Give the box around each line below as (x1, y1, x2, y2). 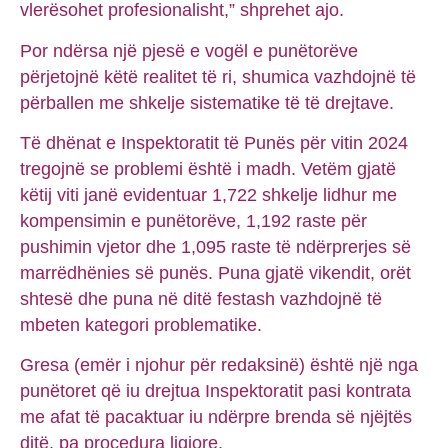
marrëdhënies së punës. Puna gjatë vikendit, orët (20, 262, 411, 283)
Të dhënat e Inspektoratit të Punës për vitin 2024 (20, 132, 408, 153)
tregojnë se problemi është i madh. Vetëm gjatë (20, 158, 396, 179)
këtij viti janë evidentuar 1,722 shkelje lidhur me (20, 184, 397, 205)
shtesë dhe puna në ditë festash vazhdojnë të (20, 288, 382, 309)
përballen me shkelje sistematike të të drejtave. (20, 92, 394, 113)
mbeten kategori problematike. (20, 314, 262, 335)
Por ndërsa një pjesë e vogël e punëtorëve (20, 40, 358, 61)
